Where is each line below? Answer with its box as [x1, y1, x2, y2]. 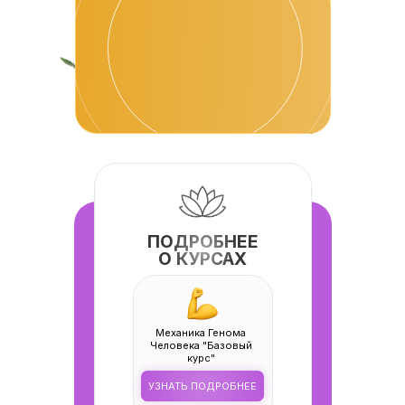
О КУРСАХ [158, 249, 247, 269]
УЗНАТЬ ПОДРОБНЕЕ [148, 380, 257, 392]
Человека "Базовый [149, 339, 252, 352]
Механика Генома [155, 326, 246, 339]
